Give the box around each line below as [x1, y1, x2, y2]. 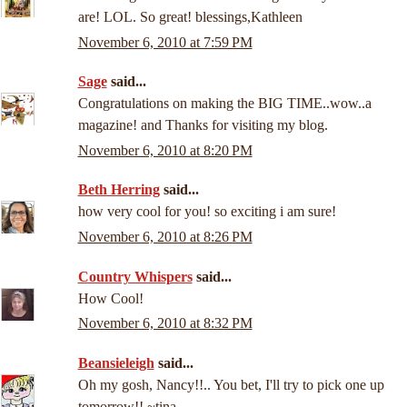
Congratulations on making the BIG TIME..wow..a [77, 95, 372, 112]
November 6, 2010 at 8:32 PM [77, 314, 253, 331]
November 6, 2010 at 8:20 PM [77, 142, 253, 158]
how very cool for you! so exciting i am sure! [77, 203, 336, 220]
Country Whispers [77, 268, 193, 284]
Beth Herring [77, 182, 160, 198]
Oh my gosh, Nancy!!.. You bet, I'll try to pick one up [77, 376, 384, 392]
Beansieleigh [77, 354, 154, 371]
